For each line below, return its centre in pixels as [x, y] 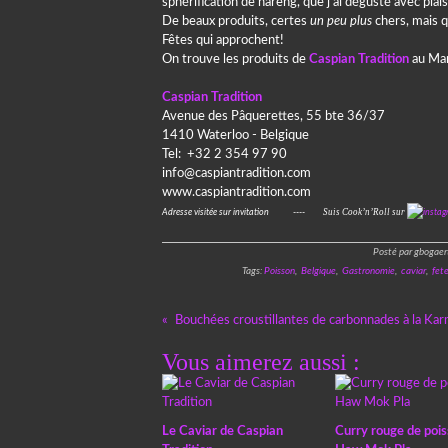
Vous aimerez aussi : [261, 362]
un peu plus [341, 21]
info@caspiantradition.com [236, 173]
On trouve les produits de [235, 59]
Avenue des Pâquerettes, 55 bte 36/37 [273, 116]
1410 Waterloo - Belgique [235, 135]
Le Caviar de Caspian [222, 431]
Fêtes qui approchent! [223, 40]
